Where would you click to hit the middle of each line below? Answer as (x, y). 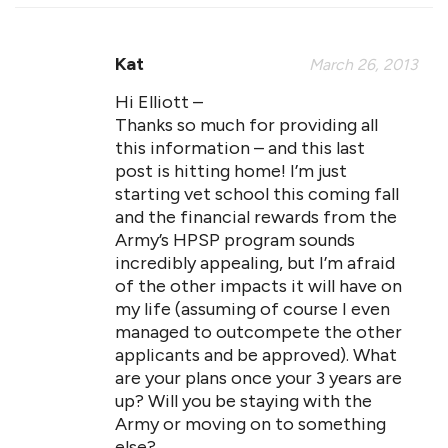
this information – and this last (240, 148)
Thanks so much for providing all (246, 125)
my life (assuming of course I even (252, 309)
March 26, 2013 (363, 64)
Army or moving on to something (250, 424)
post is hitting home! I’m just (231, 171)
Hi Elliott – (159, 102)
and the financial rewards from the (256, 217)
